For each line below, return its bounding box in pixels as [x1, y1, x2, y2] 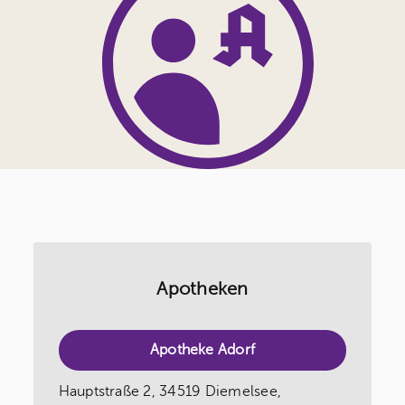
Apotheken [156, 278, 249, 300]
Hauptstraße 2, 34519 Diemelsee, [58, 383, 282, 400]
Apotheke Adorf [149, 342, 256, 359]
